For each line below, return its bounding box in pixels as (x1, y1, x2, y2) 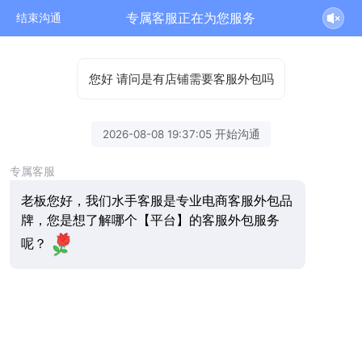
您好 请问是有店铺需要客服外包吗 (88, 71, 274, 86)
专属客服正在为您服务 (126, 10, 256, 26)
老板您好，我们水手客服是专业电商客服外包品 (20, 192, 293, 208)
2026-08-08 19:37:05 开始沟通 (102, 127, 260, 141)
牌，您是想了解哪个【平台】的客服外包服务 (20, 212, 280, 228)
